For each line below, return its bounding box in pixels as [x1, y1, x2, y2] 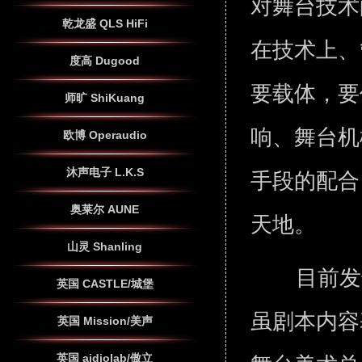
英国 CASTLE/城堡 [56, 277, 154, 290]
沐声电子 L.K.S [65, 166, 144, 179]
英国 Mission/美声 [57, 314, 153, 327]
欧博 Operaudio [62, 128, 147, 141]
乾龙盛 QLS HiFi [61, 17, 148, 30]
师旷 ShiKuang [65, 91, 145, 104]
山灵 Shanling [67, 240, 142, 253]
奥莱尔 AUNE [70, 203, 139, 216]
